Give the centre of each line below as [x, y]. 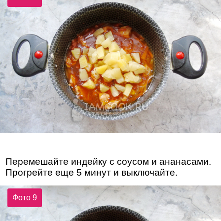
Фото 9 [25, 198]
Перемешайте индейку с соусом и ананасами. [109, 161]
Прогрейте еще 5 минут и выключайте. [92, 172]
